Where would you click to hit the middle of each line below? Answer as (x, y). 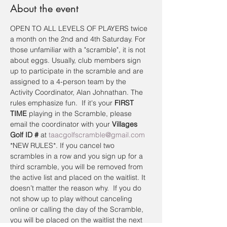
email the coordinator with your (61, 124)
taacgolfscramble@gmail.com (97, 135)
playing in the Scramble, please (80, 113)
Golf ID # (24, 135)
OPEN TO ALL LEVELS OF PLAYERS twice (80, 28)
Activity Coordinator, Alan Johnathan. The (78, 92)
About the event (44, 9)
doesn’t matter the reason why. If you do (77, 188)
